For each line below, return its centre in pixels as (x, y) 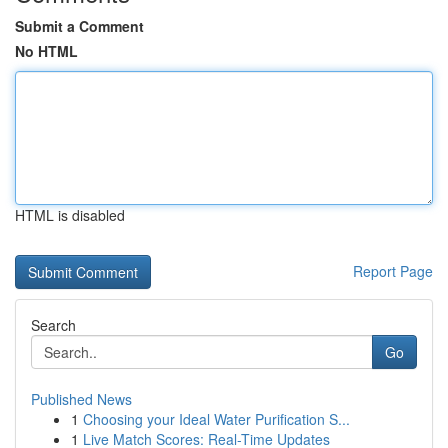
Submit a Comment (79, 26)
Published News (81, 399)
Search (53, 325)
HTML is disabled (70, 215)
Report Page (393, 271)
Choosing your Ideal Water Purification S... (216, 419)
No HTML (46, 51)
